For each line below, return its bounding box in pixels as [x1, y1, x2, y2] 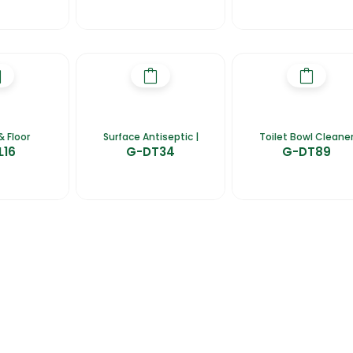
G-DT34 [126, 143, 176, 160]
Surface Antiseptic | [102, 129, 199, 143]
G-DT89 [282, 143, 332, 160]
